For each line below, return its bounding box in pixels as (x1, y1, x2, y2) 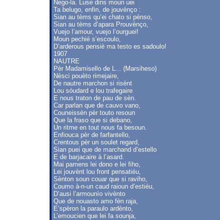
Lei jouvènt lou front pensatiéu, (54, 168, 141, 175)
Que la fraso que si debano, (54, 116, 132, 124)
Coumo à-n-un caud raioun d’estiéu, (54, 183, 154, 190)
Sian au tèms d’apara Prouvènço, (54, 21, 148, 28)
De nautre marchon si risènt (54, 80, 132, 87)
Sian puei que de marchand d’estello (54, 146, 157, 153)
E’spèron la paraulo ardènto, (54, 205, 133, 212)
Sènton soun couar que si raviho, (54, 175, 147, 183)
